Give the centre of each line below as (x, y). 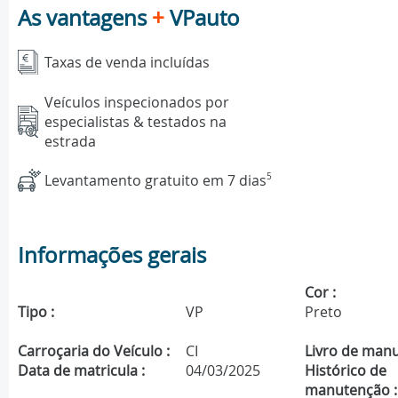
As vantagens (85, 18)
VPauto (202, 18)
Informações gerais (112, 255)
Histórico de (346, 371)
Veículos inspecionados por (137, 102)
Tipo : (36, 312)
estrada (70, 141)
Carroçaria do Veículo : (94, 351)
